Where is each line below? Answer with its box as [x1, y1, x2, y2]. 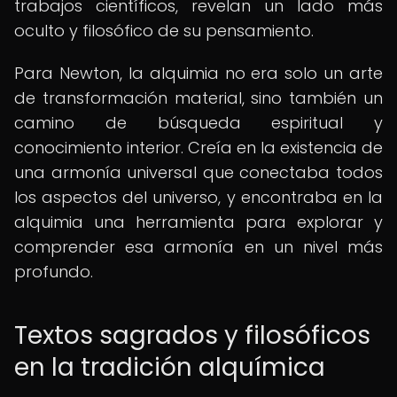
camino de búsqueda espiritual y [14, 112, 383, 134]
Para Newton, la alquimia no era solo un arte [14, 62, 383, 84]
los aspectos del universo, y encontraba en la [14, 186, 383, 208]
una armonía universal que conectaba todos [14, 161, 383, 183]
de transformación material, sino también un [14, 87, 383, 109]
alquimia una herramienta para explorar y [14, 211, 383, 233]
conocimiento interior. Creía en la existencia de [14, 136, 383, 159]
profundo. [14, 261, 93, 283]
